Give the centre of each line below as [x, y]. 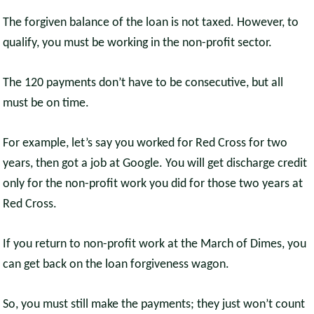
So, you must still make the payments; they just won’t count [154, 305]
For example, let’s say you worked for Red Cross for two [145, 144]
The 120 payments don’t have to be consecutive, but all [143, 83]
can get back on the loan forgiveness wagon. [116, 265]
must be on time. [46, 104]
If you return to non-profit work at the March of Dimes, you [155, 245]
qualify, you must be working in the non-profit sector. [138, 43]
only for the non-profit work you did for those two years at [153, 184]
